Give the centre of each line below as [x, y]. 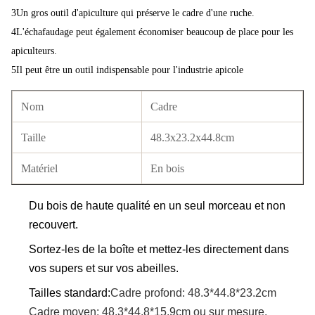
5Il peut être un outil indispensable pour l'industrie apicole [127, 70]
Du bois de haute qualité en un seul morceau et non [157, 206]
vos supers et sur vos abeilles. [104, 268]
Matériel [39, 168]
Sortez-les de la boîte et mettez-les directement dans [159, 249]
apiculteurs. [34, 51]
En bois [167, 168]
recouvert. [53, 225]
